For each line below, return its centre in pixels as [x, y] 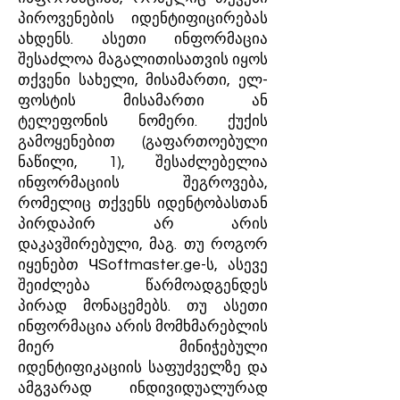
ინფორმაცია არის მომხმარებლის [143, 327]
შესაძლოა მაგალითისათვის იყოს [143, 60]
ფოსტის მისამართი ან [143, 101]
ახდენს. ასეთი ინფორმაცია [143, 39]
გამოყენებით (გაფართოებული [143, 142]
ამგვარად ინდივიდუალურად [143, 388]
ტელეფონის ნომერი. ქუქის [143, 121]
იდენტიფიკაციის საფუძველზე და [143, 368]
